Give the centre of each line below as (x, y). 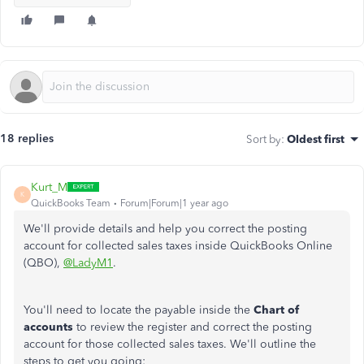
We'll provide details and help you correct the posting (165, 228)
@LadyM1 (88, 262)
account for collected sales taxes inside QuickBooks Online (178, 245)
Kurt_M (49, 187)
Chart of (276, 310)
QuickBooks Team (71, 203)
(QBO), (43, 262)
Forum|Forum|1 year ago (174, 203)
